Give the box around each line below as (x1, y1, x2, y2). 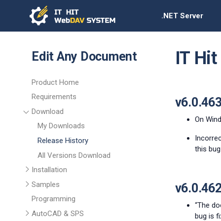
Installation (32, 165, 67, 175)
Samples (32, 180, 60, 189)
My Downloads (37, 121, 85, 131)
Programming (32, 194, 75, 204)
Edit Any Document (32, 49, 137, 64)
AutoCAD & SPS (32, 209, 84, 218)
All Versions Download (37, 150, 110, 160)
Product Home (32, 77, 79, 87)
